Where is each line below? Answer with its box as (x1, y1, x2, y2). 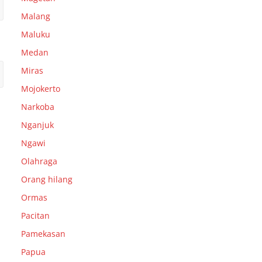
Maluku (21, 28, 50, 40)
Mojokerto (21, 82, 60, 94)
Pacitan (21, 209, 50, 221)
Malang (21, 10, 50, 22)
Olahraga (21, 155, 57, 167)
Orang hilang (21, 173, 73, 185)
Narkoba (21, 101, 54, 112)
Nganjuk (21, 119, 54, 130)
